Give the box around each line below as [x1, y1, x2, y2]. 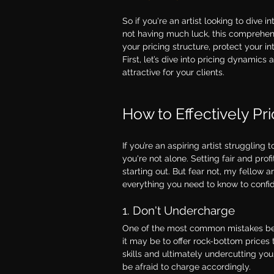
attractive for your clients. [122, 67, 224, 77]
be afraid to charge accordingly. [122, 261, 251, 272]
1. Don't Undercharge [122, 203, 235, 217]
